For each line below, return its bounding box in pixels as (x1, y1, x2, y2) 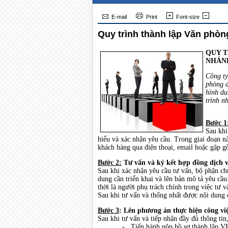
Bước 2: (98, 159, 122, 166)
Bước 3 (98, 207, 119, 214)
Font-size (173, 14, 203, 20)
